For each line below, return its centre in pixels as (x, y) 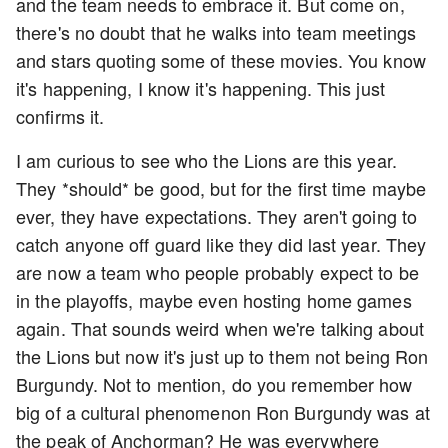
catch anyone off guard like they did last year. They (221, 244)
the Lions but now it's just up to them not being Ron (222, 356)
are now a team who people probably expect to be (217, 272)
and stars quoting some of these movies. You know (221, 60)
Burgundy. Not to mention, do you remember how (214, 384)
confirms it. (63, 116)
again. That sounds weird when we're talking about (220, 328)
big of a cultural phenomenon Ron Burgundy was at (223, 412)
